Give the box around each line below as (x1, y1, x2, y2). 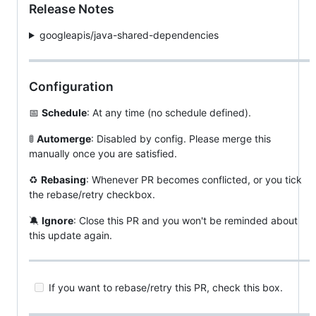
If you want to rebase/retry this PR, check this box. (46, 281, 283, 293)
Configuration (29, 78, 114, 94)
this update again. (29, 229, 112, 241)
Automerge (37, 132, 91, 145)
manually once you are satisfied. (29, 147, 177, 159)
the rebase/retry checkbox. (29, 188, 155, 200)
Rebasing (41, 173, 86, 186)
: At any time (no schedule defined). (87, 106, 251, 119)
